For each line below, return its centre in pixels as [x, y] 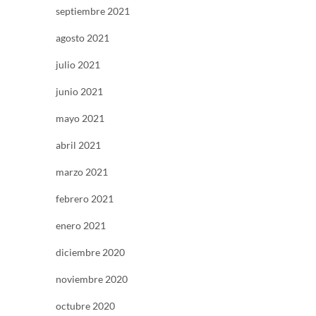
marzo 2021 [82, 172]
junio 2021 [79, 92]
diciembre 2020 [90, 253]
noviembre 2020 [92, 279]
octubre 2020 [85, 306]
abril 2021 [78, 145]
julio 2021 [78, 65]
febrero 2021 [85, 199]
